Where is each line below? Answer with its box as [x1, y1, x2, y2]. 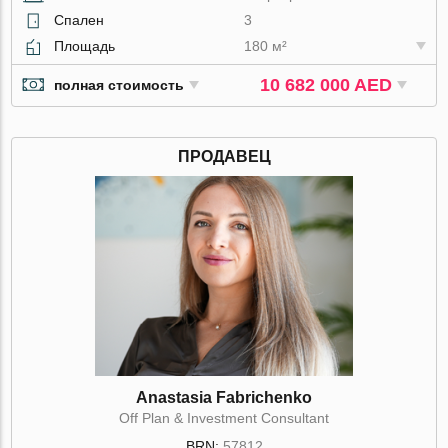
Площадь [54, 37, 116, 54]
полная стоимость [54, 77, 185, 94]
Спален [54, 11, 105, 28]
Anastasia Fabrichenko [136, 388, 312, 406]
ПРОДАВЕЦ [177, 147, 271, 165]
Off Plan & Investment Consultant [119, 409, 329, 426]
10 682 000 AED [260, 74, 393, 95]
